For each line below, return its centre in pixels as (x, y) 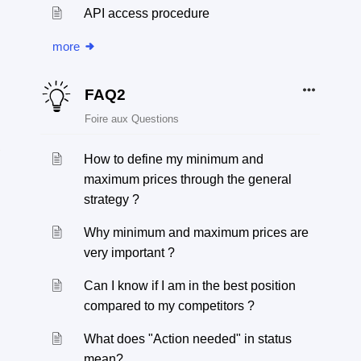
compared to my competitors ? (170, 306)
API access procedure (147, 13)
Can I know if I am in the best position (190, 286)
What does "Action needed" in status (188, 339)
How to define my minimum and (174, 159)
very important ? (130, 253)
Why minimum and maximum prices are (197, 232)
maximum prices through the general (188, 179)
